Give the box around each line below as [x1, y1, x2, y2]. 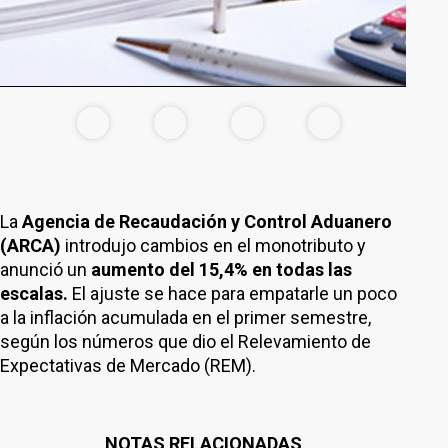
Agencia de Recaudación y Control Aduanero [22, 211, 392, 232]
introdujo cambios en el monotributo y [61, 235, 366, 256]
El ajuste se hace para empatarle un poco [68, 283, 397, 304]
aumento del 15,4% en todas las [91, 259, 352, 280]
